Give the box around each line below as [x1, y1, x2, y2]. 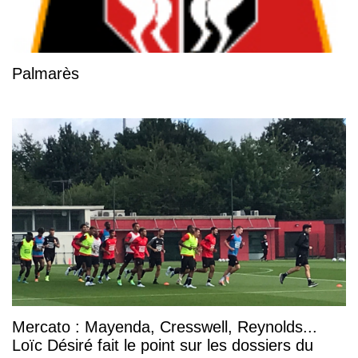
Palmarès [12, 65, 79, 83]
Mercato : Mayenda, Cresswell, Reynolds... [12, 317, 317, 336]
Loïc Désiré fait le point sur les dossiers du [12, 336, 313, 354]
